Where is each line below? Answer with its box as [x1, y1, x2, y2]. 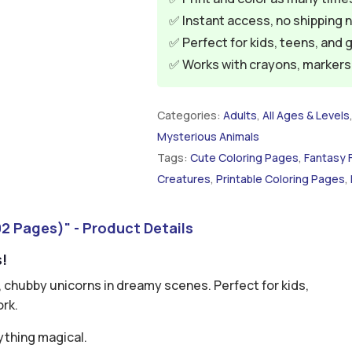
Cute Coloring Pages [189, 149, 299, 165]
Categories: [156, 107, 223, 123]
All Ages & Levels [262, 107, 350, 123]
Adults [222, 107, 257, 123]
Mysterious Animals [156, 128, 259, 144]
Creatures [156, 170, 211, 186]
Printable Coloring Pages [215, 170, 345, 186]
